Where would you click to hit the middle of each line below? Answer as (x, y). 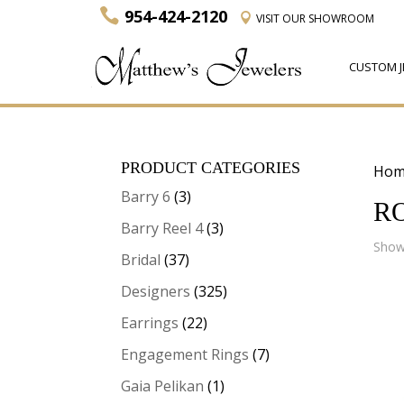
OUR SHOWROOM (326, 18)
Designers (156, 291)
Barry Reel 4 (162, 228)
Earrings (150, 323)
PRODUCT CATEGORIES (211, 168)
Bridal (141, 260)
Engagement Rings (185, 354)
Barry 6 (146, 197)
